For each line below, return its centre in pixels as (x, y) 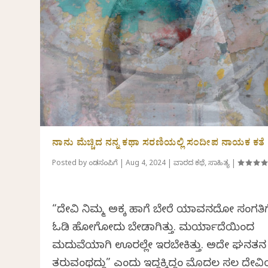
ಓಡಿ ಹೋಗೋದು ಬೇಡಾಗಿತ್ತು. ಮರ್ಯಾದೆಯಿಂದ (153, 229)
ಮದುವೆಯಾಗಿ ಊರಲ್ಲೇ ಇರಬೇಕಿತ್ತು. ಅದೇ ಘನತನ (159, 247)
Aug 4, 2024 (146, 164)
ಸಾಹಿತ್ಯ (219, 164)
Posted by (71, 164)
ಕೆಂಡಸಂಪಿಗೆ (103, 164)
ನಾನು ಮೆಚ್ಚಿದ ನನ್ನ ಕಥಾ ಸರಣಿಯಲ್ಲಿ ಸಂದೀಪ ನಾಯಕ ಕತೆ (159, 144)
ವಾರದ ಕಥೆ (189, 164)
